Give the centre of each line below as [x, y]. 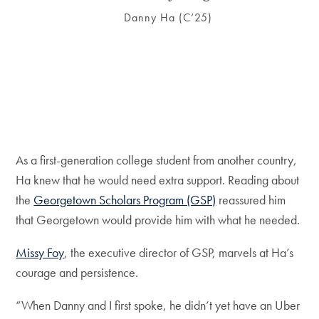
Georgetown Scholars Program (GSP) [125, 200]
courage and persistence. [77, 273]
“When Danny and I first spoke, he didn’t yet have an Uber [158, 305]
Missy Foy [40, 253]
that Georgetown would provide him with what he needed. [158, 220]
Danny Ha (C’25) [168, 18]
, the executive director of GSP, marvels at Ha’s [179, 253]
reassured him [251, 200]
